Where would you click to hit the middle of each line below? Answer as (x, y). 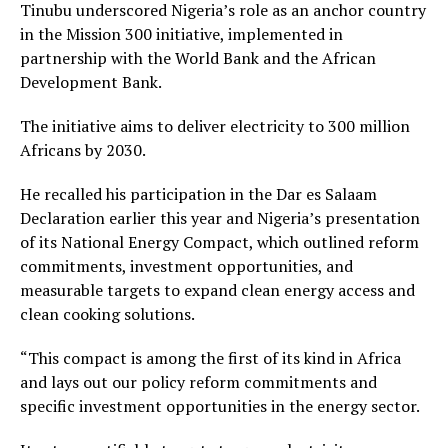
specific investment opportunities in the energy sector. (220, 406)
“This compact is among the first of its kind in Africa (210, 358)
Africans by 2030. (83, 150)
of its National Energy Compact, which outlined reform (219, 242)
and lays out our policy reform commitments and (198, 382)
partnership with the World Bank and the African (198, 58)
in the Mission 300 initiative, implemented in (181, 34)
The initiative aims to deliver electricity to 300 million (215, 126)
